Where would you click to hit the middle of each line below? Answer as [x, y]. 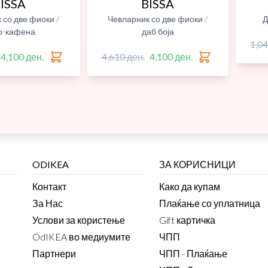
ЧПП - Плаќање [193, 254]
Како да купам [189, 187]
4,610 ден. [123, 57]
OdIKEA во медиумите [82, 237]
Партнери [54, 254]
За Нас [48, 203]
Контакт [50, 187]
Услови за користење [79, 220]
